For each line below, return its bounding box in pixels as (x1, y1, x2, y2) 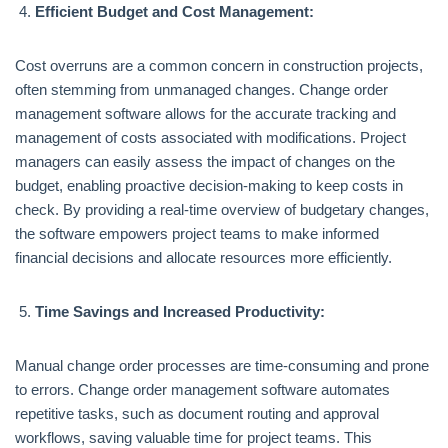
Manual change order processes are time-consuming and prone (15, 357, 429, 374)
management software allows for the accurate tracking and (15, 105, 396, 122)
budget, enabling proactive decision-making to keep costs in (15, 177, 403, 194)
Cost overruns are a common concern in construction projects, (15, 57, 423, 74)
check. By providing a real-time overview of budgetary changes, (15, 201, 429, 218)
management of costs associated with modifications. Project (15, 129, 406, 146)
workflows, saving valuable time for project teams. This (15, 429, 372, 446)
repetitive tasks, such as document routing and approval (15, 405, 379, 422)
